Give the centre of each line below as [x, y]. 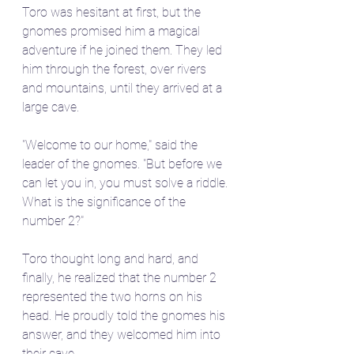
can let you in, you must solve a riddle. [126, 183]
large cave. [51, 107]
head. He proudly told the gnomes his [125, 315]
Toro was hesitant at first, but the [113, 12]
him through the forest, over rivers [116, 69]
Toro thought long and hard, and [112, 258]
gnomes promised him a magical [113, 31]
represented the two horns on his [114, 296]
